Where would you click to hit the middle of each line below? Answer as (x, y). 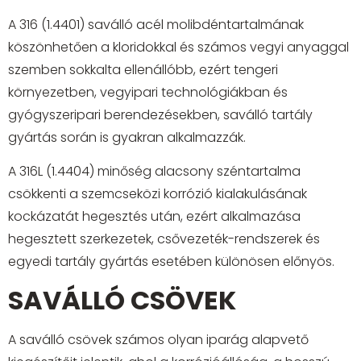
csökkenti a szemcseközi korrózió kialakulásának (158, 194)
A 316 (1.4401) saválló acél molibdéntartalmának (156, 24)
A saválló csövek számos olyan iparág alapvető (158, 339)
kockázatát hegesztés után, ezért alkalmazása (154, 217)
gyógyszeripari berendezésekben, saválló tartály (160, 114)
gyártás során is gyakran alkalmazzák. (127, 137)
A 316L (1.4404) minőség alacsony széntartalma (154, 172)
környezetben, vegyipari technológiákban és (148, 92)
